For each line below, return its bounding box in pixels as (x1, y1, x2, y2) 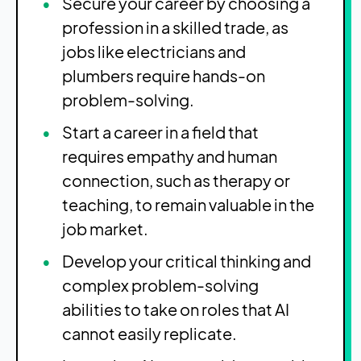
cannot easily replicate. (62, 323, 237, 344)
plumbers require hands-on (62, 65, 265, 86)
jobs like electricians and (62, 41, 246, 62)
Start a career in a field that (62, 122, 259, 143)
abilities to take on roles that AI (62, 299, 289, 320)
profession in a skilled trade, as (62, 17, 288, 38)
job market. (62, 218, 148, 239)
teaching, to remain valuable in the (62, 194, 314, 215)
